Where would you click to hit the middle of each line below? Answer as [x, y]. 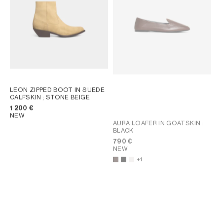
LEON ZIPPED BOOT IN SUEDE [57, 90]
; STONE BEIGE [66, 97]
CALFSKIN [26, 97]
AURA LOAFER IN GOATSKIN [158, 123]
